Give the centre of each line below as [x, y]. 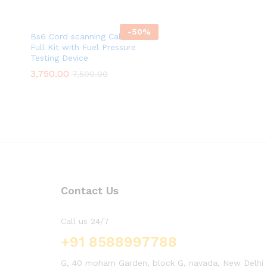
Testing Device [59, 58]
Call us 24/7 [85, 221]
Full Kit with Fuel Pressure [83, 47]
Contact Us [90, 191]
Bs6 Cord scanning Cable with [91, 37]
